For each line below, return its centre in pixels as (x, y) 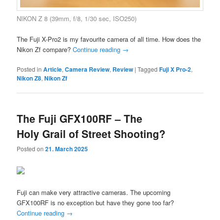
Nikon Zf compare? (45, 49)
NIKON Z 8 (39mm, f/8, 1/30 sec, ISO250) (77, 18)
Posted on (31, 149)
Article (53, 69)
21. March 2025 (67, 149)
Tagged (148, 69)
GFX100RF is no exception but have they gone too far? (96, 202)
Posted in (29, 69)
